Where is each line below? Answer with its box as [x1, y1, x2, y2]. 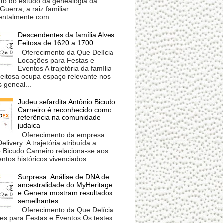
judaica [18, 121, 41, 130]
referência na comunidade [18, 113, 101, 122]
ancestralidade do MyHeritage [18, 180, 113, 189]
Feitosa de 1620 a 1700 [18, 38, 94, 47]
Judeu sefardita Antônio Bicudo [18, 98, 116, 106]
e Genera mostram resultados [18, 188, 113, 197]
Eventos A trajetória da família [18, 64, 112, 72]
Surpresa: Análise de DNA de [18, 172, 110, 181]
